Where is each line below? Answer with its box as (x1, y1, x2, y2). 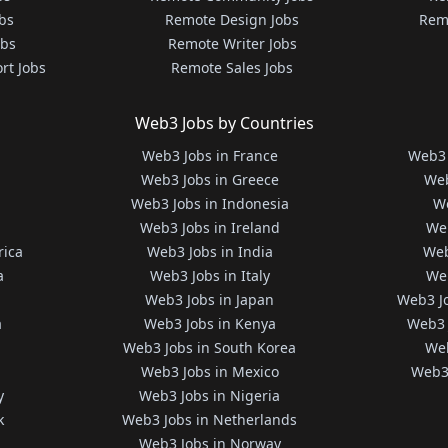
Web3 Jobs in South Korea (123, 338, 297, 357)
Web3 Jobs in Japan (145, 290, 275, 309)
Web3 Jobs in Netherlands (122, 410, 298, 429)
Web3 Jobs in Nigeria (139, 386, 281, 405)
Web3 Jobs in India (146, 242, 273, 261)
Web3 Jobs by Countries (134, 112, 314, 134)
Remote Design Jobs (165, 10, 300, 29)
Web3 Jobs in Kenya (143, 314, 276, 333)
